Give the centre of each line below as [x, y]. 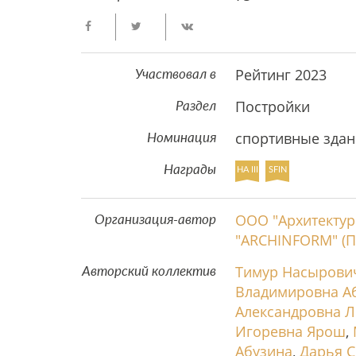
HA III [247, 170]
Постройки [273, 106]
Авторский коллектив [149, 271]
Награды [190, 170]
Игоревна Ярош [291, 331]
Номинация [182, 138]
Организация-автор [156, 220]
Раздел [196, 106]
